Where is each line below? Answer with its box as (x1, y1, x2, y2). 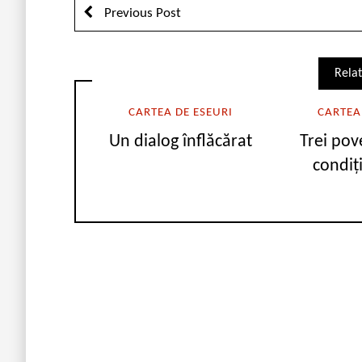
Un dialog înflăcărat (108, 133, 252, 152)
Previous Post (101, 6, 181, 20)
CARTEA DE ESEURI (128, 106, 233, 119)
